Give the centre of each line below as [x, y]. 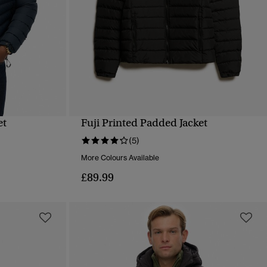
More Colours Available [120, 158]
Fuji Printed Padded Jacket [144, 123]
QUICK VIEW [168, 131]
